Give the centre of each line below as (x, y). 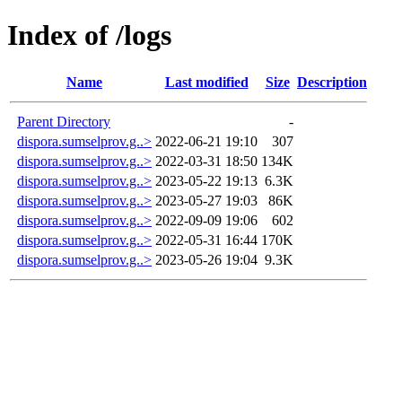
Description (332, 82)
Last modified (206, 82)
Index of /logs (89, 35)
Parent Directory (64, 121)
